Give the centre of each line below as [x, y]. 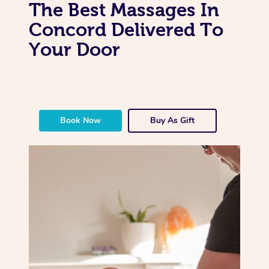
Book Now [81, 120]
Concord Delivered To [126, 29]
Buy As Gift [173, 120]
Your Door [74, 49]
